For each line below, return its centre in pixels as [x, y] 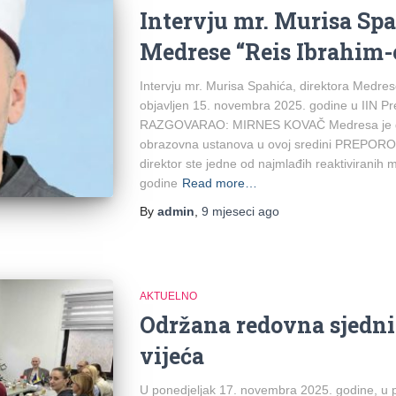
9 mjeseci [228, 211]
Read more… [219, 183]
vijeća [171, 355]
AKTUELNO [168, 296]
